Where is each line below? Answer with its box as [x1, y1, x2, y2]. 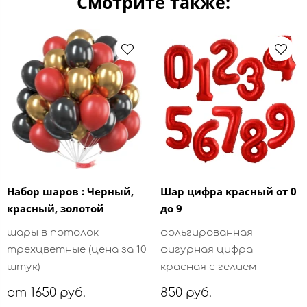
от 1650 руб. [7, 286, 86, 300]
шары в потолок [7, 227, 99, 239]
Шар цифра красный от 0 [160, 184, 297, 199]
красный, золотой [7, 201, 104, 216]
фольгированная [160, 227, 253, 239]
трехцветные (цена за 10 [7, 244, 146, 256]
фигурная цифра [160, 244, 253, 256]
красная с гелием [160, 261, 257, 273]
